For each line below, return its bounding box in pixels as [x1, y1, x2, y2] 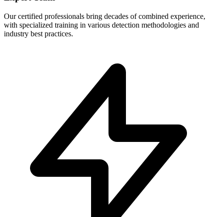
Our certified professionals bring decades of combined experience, [4, 12, 205, 20]
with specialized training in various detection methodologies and [4, 20, 199, 29]
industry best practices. [4, 29, 73, 38]
